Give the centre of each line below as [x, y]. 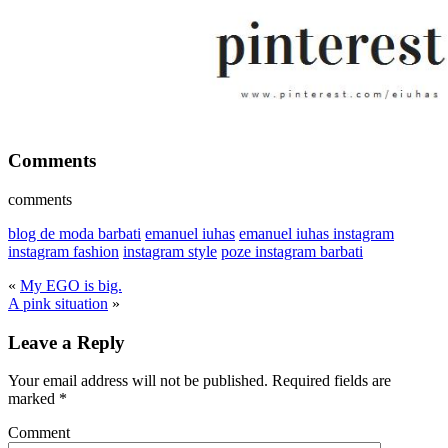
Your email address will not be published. [138, 381]
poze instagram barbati [292, 251]
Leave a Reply [66, 342]
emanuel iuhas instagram [316, 233]
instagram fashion [63, 251]
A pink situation [58, 303]
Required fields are [329, 381]
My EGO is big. [71, 285]
